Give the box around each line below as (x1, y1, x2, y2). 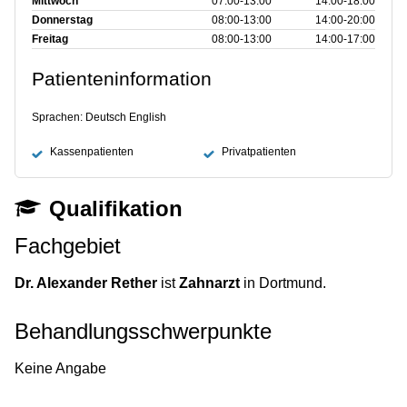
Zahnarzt (179, 274, 240, 291)
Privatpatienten (222, 145, 296, 159)
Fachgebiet (15, 233, 121, 258)
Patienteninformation (32, 68, 212, 90)
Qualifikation (49, 195, 184, 221)
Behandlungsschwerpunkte (15, 318, 272, 343)
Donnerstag (32, 14, 93, 27)
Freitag (32, 33, 68, 46)
